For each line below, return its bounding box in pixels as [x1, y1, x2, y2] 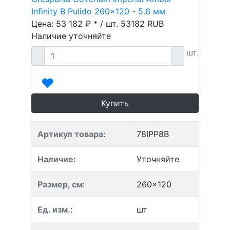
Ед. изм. [37, 204, 70, 215]
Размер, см [37, 179, 83, 189]
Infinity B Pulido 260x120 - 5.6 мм [31, 6, 165, 16]
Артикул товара [37, 129, 103, 139]
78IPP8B [137, 129, 169, 139]
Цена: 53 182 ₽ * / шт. [31, 18, 121, 29]
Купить [101, 98, 129, 108]
